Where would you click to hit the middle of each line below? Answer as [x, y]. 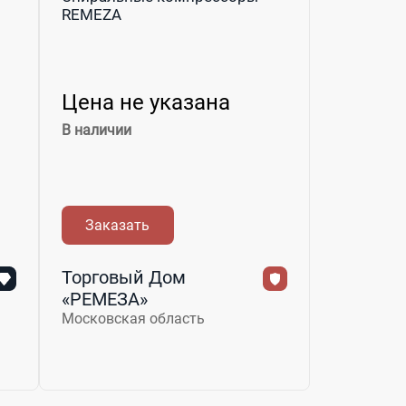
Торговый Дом [123, 277]
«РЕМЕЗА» [104, 299]
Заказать [118, 225]
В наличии [96, 130]
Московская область [133, 318]
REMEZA [91, 14]
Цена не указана [145, 102]
